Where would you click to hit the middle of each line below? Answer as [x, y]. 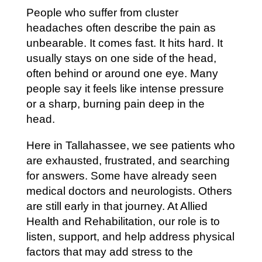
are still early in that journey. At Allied [117, 206]
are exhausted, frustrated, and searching [128, 160]
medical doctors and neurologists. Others [129, 191]
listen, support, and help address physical [130, 236]
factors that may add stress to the [109, 251]
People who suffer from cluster [102, 12]
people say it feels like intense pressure [125, 88]
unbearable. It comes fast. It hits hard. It [124, 43]
